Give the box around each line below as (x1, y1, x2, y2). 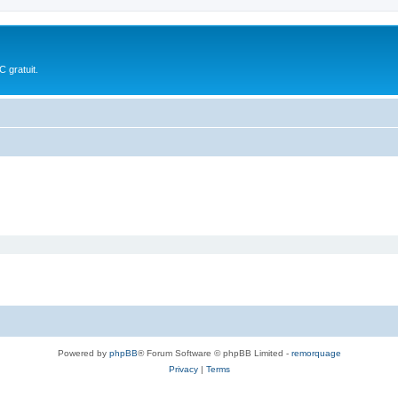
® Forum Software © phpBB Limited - (137, 348, 291, 358)
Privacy (168, 364, 198, 374)
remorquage (291, 348, 341, 358)
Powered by (57, 348, 109, 358)
